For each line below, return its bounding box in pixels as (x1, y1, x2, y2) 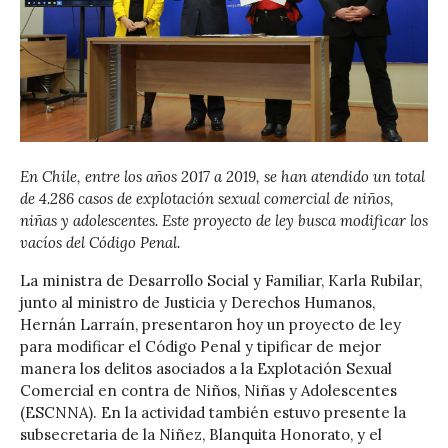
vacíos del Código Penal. (20, 232, 180, 252)
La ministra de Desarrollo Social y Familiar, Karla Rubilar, (20, 270, 422, 290)
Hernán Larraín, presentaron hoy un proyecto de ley (20, 314, 401, 334)
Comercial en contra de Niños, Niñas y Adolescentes (20, 380, 397, 400)
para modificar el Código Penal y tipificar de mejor (20, 336, 381, 356)
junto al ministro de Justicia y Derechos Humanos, (20, 292, 375, 312)
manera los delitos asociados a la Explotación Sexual (20, 358, 392, 378)
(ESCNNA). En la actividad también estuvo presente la (20, 402, 406, 422)
